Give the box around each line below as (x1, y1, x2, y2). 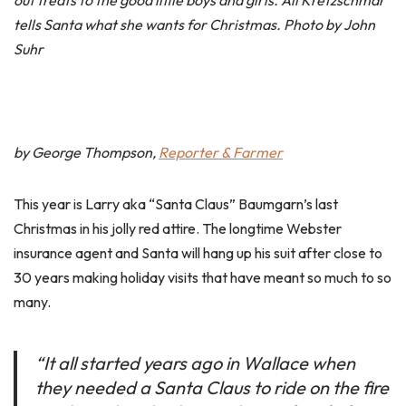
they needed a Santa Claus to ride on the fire (35, 376, 389, 399)
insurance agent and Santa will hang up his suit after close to (14, 244, 382, 262)
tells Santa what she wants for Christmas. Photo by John (14, 15, 375, 34)
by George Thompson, (14, 143, 159, 161)
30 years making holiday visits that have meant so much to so (14, 268, 391, 286)
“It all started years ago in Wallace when (35, 352, 355, 374)
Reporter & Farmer (159, 143, 283, 161)
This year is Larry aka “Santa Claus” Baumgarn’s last (14, 195, 338, 213)
